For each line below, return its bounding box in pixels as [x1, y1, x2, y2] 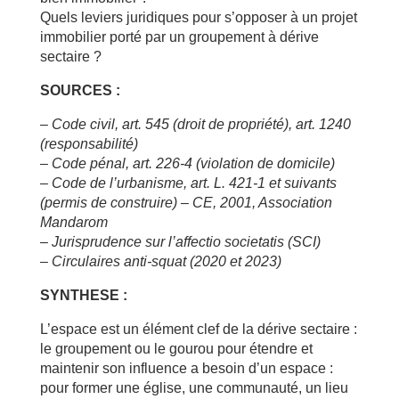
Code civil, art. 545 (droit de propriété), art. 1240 [51, 117, 351, 132]
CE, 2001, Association [191, 195, 332, 210]
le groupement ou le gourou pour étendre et [39, 341, 313, 356]
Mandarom [39, 215, 108, 230]
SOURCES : [39, 83, 120, 98]
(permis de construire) [39, 195, 181, 210]
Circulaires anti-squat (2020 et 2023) [51, 254, 281, 269]
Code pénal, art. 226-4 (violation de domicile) [51, 156, 335, 171]
